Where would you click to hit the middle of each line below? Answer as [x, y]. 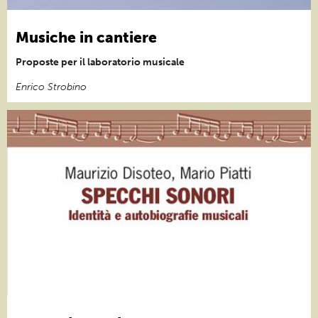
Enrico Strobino [51, 87]
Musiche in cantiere [86, 37]
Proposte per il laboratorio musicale [100, 62]
